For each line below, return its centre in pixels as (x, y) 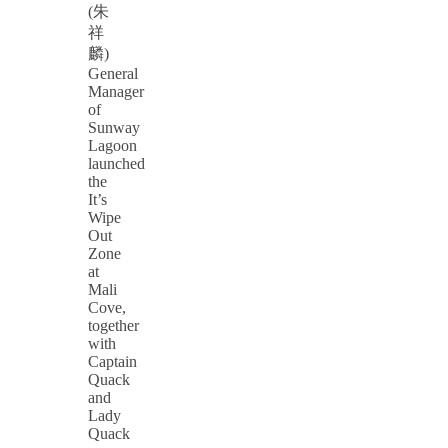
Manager (116, 92)
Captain (112, 362)
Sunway (114, 128)
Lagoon (112, 146)
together (113, 326)
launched (116, 164)
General (113, 74)
